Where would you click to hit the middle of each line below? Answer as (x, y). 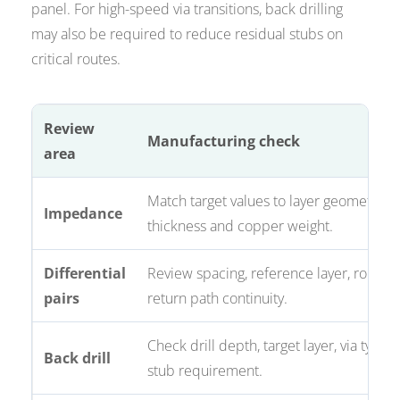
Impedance (83, 214)
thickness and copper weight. (241, 226)
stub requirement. (205, 371)
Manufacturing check (224, 142)
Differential (85, 274)
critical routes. (76, 59)
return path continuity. (218, 299)
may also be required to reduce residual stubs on (187, 34)
